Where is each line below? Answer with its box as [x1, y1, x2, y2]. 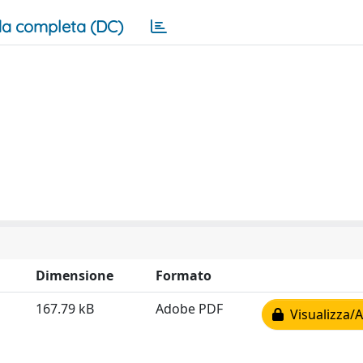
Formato [156, 267, 211, 284]
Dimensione [36, 267, 113, 284]
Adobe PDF [156, 300, 223, 318]
